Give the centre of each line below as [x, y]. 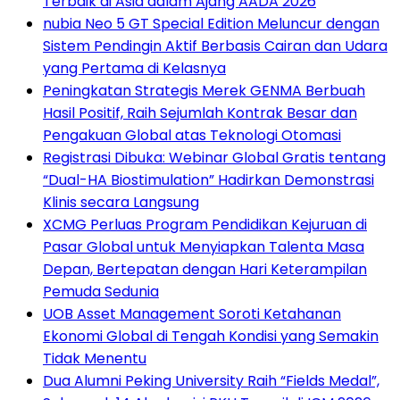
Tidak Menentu [95, 359]
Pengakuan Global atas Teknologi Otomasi [192, 136]
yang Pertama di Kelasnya [134, 69]
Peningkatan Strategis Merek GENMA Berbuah [204, 91]
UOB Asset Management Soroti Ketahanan [192, 314]
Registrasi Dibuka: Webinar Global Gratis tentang [214, 158]
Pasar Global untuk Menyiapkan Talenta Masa [204, 247]
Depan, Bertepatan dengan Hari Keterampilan [205, 270]
